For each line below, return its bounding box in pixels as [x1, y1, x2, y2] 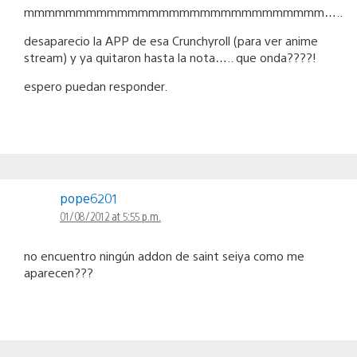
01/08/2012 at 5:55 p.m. [60, 208, 161, 223]
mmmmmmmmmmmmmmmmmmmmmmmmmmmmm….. [24, 3, 343, 19]
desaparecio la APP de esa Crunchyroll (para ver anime [24, 32, 318, 48]
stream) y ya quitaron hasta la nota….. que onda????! [24, 49, 316, 65]
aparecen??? [24, 264, 93, 280]
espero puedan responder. [24, 77, 167, 93]
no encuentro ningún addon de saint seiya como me [24, 247, 304, 263]
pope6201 [60, 189, 117, 206]
